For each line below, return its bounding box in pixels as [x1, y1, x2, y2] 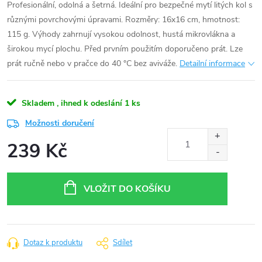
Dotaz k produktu [23, 237, 82, 248]
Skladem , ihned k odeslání [22, 98, 122, 109]
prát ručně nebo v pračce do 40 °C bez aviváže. [7, 58, 177, 69]
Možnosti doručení [25, 118, 94, 129]
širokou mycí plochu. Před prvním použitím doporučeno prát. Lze [7, 43, 243, 54]
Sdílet [113, 237, 132, 248]
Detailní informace [180, 58, 245, 69]
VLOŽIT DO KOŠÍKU [83, 182, 171, 195]
